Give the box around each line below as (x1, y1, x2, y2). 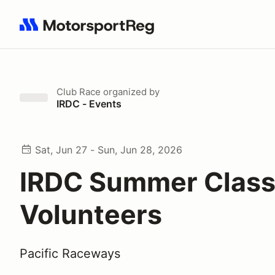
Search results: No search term (19, 25, 162, 37)
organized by (101, 86, 160, 98)
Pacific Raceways (20, 246, 120, 261)
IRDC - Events (56, 98, 122, 110)
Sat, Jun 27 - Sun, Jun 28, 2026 (35, 144, 182, 156)
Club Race (56, 86, 101, 98)
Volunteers (20, 198, 162, 230)
